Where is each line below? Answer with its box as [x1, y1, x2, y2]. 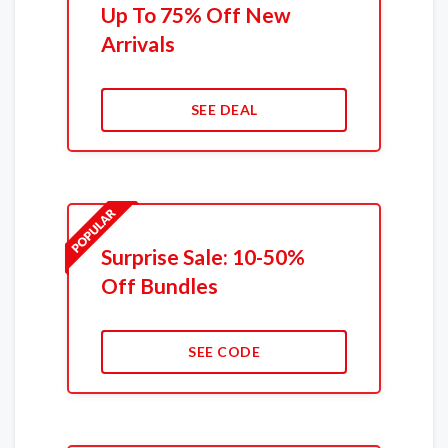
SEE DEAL [190, 101, 258, 119]
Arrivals [100, 31, 175, 57]
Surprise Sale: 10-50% [100, 244, 305, 270]
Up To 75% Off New [100, 2, 291, 28]
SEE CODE [188, 343, 260, 361]
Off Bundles [100, 273, 218, 299]
